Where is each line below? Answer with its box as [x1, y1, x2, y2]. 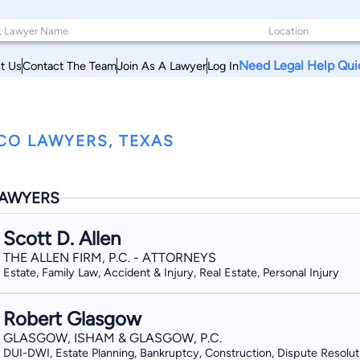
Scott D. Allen [3, 227, 121, 250]
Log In [207, 58, 239, 73]
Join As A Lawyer [117, 58, 207, 73]
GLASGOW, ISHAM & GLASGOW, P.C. [3, 330, 222, 346]
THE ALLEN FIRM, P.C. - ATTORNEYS [3, 250, 216, 265]
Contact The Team [22, 58, 117, 73]
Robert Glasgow [3, 307, 141, 330]
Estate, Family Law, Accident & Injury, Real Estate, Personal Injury [3, 265, 339, 280]
